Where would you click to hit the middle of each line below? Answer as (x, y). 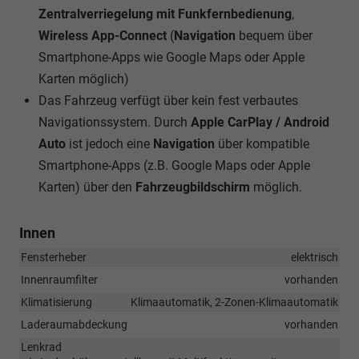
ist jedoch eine (109, 143)
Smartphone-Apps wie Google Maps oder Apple (171, 57)
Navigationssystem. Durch (115, 122)
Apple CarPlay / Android (260, 122)
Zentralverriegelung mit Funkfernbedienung (165, 14)
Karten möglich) (84, 79)
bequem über (276, 35)
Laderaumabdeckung (74, 324)
